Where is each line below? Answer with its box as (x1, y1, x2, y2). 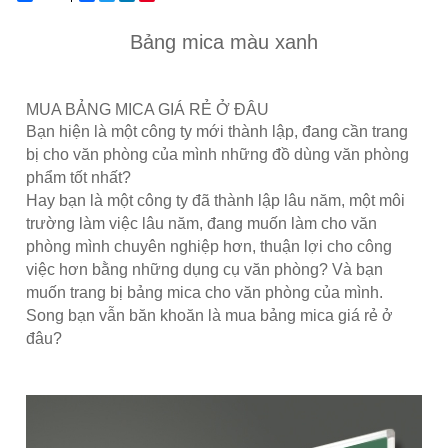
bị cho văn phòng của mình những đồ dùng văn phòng (26, 145, 409, 163)
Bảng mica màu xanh (130, 30, 318, 53)
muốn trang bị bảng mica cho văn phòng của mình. (26, 283, 383, 301)
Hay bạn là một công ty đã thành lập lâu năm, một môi (26, 191, 405, 209)
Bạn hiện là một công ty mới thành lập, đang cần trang (26, 122, 408, 140)
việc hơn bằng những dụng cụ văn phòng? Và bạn (26, 260, 383, 278)
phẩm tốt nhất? (26, 168, 131, 186)
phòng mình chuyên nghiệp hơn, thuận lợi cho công (26, 237, 392, 255)
